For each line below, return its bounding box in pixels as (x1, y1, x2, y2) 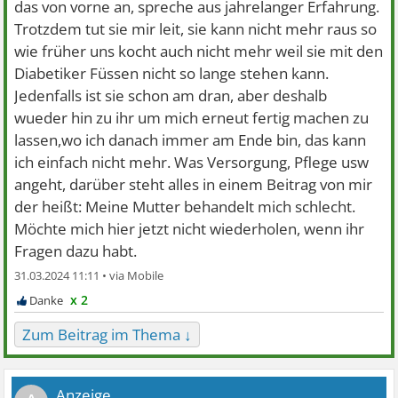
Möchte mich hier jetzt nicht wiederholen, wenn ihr (14, 219, 365, 239)
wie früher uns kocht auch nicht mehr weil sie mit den (14, 41, 384, 61)
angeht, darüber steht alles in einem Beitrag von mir (14, 174, 373, 195)
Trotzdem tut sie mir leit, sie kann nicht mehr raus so (14, 19, 378, 39)
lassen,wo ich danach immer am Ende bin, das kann (14, 130, 367, 150)
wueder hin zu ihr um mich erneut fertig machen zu (14, 107, 370, 128)
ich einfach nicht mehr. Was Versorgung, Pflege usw (14, 152, 370, 172)
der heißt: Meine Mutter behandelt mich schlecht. (14, 196, 356, 217)
